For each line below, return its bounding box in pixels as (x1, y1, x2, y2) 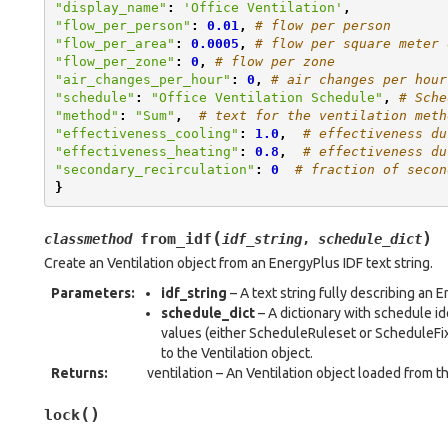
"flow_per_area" (54, 35, 175, 51)
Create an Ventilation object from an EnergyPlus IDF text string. (44, 255, 433, 271)
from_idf (140, 230, 212, 248)
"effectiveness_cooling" (54, 125, 239, 141)
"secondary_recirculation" (54, 161, 255, 177)
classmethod (44, 231, 132, 247)
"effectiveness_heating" (54, 143, 239, 159)
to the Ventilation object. (161, 345, 313, 361)
